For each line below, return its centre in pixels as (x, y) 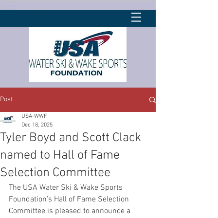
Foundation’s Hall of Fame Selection (70, 200)
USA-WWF (34, 116)
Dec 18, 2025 (37, 125)
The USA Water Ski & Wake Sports (67, 188)
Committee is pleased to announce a (71, 211)
